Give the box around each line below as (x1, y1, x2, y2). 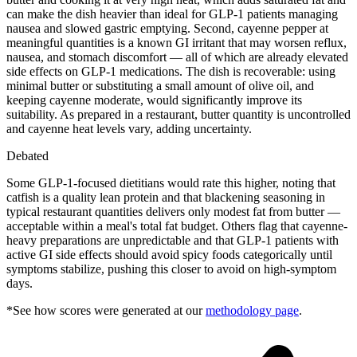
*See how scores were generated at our (6, 303, 202, 317)
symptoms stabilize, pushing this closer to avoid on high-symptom (6, 261, 336, 276)
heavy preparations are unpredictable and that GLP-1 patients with (6, 233, 339, 247)
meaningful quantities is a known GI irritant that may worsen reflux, (6, 35, 347, 49)
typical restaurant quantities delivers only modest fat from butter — (6, 204, 340, 218)
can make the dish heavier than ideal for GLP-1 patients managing (6, 6, 338, 21)
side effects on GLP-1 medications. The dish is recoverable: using (6, 64, 335, 78)
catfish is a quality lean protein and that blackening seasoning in (6, 190, 325, 204)
